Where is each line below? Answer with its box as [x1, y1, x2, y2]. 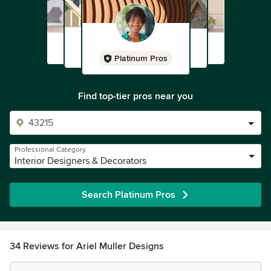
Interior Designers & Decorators [15, 155, 146, 167]
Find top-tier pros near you [78, 90, 193, 102]
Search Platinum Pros [81, 189, 175, 201]
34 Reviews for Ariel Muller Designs [10, 240, 164, 252]
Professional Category [15, 145, 86, 154]
